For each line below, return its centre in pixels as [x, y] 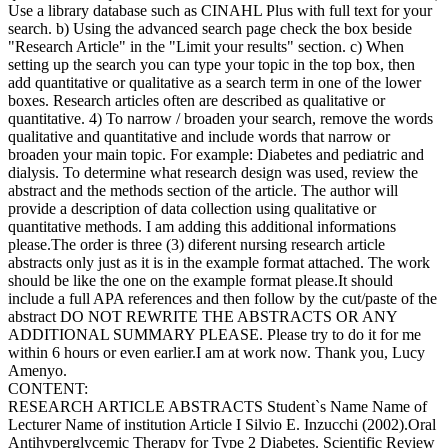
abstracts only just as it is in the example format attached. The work [219, 262]
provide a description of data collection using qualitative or [192, 208]
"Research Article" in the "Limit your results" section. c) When [206, 46]
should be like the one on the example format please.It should [200, 280]
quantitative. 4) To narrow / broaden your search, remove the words [220, 118]
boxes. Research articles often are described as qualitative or [196, 100]
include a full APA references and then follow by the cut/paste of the [222, 298]
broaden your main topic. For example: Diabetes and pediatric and [216, 154]
